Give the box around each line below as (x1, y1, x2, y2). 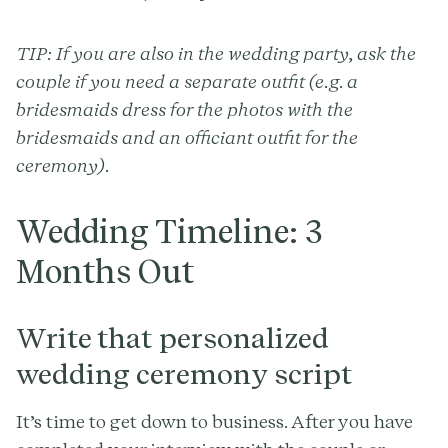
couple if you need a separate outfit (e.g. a (16, 70, 358, 92)
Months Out (16, 251, 194, 291)
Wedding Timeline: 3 (16, 211, 323, 251)
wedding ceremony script (16, 356, 352, 391)
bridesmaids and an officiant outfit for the (16, 126, 358, 148)
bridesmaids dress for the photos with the (16, 98, 353, 120)
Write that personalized (16, 320, 329, 355)
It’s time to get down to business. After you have (16, 410, 413, 432)
